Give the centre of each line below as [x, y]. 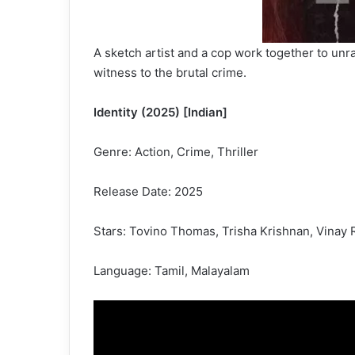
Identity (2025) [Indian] [160, 112]
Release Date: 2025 [148, 191]
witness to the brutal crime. [170, 73]
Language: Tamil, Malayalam [172, 271]
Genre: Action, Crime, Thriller [176, 152]
